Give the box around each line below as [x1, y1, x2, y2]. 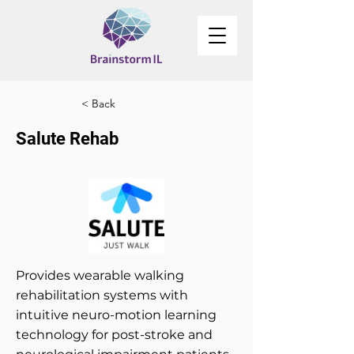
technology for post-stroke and [16, 327, 213, 342]
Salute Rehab [16, 129, 119, 149]
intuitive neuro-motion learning [16, 307, 217, 322]
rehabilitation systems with [16, 288, 188, 303]
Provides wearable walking [16, 268, 184, 283]
